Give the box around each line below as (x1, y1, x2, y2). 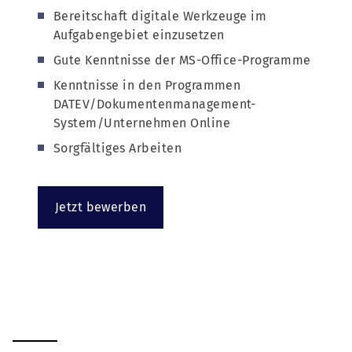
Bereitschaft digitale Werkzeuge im (53, 9, 267, 24)
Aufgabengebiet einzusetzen (53, 27, 225, 43)
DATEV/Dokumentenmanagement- (53, 97, 256, 112)
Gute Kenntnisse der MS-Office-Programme (53, 53, 311, 68)
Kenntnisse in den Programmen (53, 78, 241, 93)
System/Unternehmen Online (53, 115, 230, 131)
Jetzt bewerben (54, 200, 147, 215)
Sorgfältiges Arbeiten (53, 141, 182, 156)
